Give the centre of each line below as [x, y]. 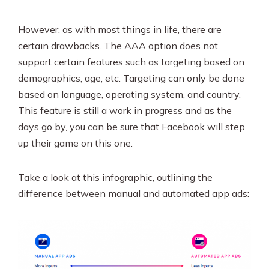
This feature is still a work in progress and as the [125, 111]
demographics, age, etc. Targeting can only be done [131, 78]
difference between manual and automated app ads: [134, 194]
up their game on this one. [77, 143]
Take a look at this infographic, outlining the [115, 177]
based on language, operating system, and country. [129, 95]
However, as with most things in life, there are [120, 30]
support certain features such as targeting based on [131, 62]
